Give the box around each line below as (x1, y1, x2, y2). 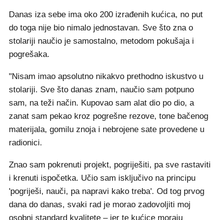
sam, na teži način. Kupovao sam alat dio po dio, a (9, 98, 194, 108)
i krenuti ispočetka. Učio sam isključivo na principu (9, 173, 195, 183)
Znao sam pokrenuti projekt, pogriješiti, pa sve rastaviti (9, 160, 211, 169)
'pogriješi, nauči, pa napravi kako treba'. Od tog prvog (9, 187, 204, 196)
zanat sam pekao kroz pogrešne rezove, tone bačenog (9, 111, 208, 121)
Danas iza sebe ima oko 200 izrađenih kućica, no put (9, 10, 203, 19)
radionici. (9, 138, 42, 147)
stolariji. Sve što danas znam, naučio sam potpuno (9, 85, 194, 94)
